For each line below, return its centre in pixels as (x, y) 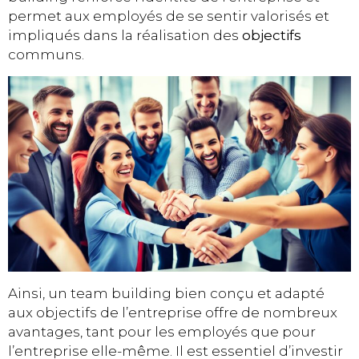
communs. (46, 55)
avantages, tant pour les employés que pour (162, 331)
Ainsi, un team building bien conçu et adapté (166, 293)
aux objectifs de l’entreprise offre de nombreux (173, 312)
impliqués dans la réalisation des (125, 36)
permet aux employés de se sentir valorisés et (169, 16)
